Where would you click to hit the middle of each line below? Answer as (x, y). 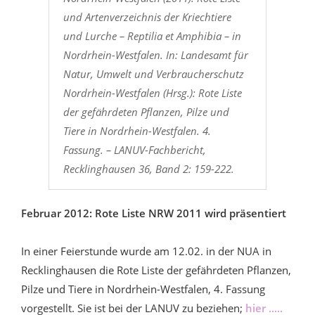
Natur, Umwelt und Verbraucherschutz (153, 73)
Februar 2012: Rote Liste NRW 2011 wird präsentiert (154, 213)
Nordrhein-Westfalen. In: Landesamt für (155, 54)
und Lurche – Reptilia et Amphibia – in (152, 36)
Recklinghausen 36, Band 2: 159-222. (148, 168)
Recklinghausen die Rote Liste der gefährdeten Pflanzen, (156, 270)
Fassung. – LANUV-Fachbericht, (134, 149)
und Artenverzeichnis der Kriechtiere (147, 17)
